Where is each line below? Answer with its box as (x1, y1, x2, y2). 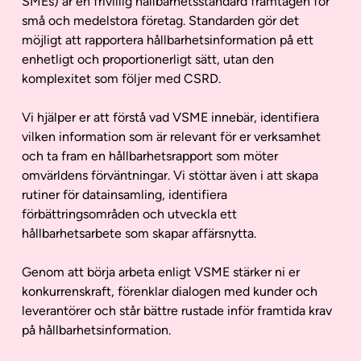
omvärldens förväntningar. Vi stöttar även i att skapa (22, 168, 318, 183)
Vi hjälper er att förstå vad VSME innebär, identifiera (22, 110, 319, 125)
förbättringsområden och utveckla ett (22, 206, 237, 222)
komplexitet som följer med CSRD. (22, 71, 221, 86)
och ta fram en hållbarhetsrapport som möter (22, 148, 278, 164)
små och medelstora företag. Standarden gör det (22, 13, 299, 28)
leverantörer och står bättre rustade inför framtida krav (22, 303, 332, 318)
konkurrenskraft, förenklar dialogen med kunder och (22, 284, 317, 299)
